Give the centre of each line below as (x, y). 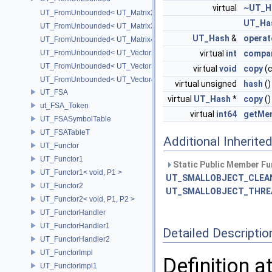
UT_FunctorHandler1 (75, 226)
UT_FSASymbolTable (76, 119)
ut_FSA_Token (64, 105)
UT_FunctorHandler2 (75, 239)
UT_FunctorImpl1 (69, 266)
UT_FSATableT (65, 132)
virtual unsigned (207, 83)
